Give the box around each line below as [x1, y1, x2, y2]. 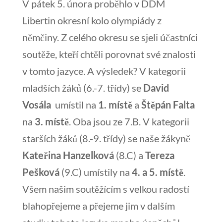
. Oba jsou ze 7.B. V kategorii [68, 115, 189, 127]
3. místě [34, 115, 69, 127]
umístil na [53, 99, 98, 111]
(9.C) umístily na [59, 166, 132, 178]
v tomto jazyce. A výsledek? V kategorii [22, 65, 186, 77]
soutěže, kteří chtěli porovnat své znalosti [22, 48, 196, 60]
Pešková [22, 166, 59, 178]
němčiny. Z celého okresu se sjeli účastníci [22, 31, 198, 43]
